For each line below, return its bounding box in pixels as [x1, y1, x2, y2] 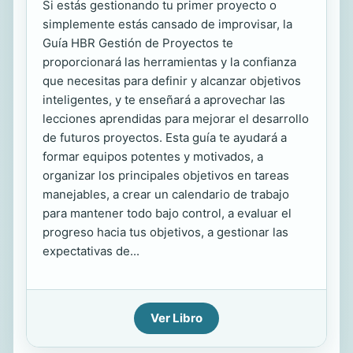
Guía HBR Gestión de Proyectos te [43, 35, 233, 50]
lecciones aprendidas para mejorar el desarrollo [43, 111, 309, 126]
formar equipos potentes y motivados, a [43, 149, 263, 164]
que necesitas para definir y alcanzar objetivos [43, 73, 301, 88]
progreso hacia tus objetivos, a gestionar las [43, 225, 288, 240]
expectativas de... [43, 243, 139, 258]
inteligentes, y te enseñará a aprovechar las [43, 92, 285, 107]
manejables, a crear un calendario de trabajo [43, 187, 289, 202]
